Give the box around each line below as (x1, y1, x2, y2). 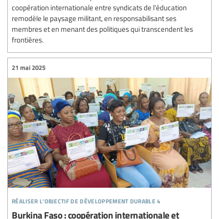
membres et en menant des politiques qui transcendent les (12, 23, 193, 34)
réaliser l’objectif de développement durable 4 (12, 193, 161, 206)
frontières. (12, 34, 44, 44)
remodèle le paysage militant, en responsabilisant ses (12, 13, 176, 23)
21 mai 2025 (12, 63, 45, 72)
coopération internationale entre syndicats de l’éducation (12, 2, 187, 12)
